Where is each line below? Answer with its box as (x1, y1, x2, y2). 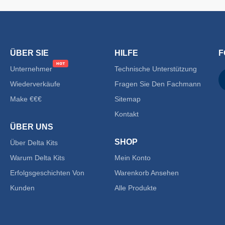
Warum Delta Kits (10, 154, 65, 162)
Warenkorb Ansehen (114, 169, 179, 177)
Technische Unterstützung (114, 65, 197, 73)
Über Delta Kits (10, 139, 58, 147)
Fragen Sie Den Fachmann (114, 80, 201, 88)
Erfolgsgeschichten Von (10, 169, 84, 177)
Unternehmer (10, 65, 52, 73)
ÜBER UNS (10, 123, 53, 131)
